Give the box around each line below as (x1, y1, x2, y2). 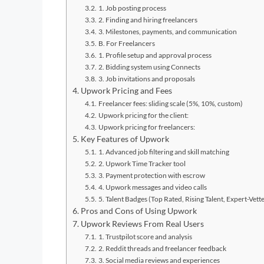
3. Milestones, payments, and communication (98, 27, 237, 36)
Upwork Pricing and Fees (80, 85, 172, 95)
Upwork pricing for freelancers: (98, 122, 195, 131)
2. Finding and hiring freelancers (98, 15, 197, 24)
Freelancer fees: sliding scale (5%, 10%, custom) (98, 98, 243, 108)
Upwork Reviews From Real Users (80, 219, 204, 229)
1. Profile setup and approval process (98, 50, 212, 60)
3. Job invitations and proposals (98, 74, 195, 83)
